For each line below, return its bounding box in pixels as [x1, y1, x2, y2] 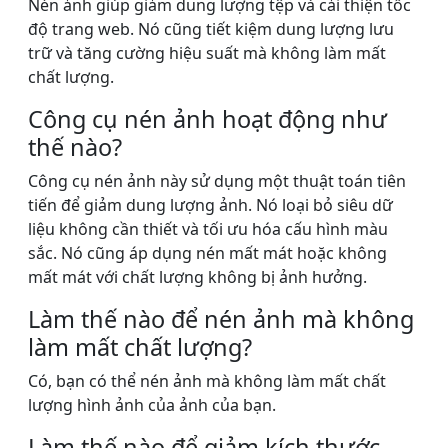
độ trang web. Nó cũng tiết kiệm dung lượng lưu [28, 18, 394, 41]
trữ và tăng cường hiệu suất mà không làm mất [28, 42, 386, 65]
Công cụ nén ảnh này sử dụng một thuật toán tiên [28, 170, 406, 193]
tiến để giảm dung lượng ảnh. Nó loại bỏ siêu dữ [28, 194, 393, 217]
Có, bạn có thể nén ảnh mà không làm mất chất [28, 370, 386, 393]
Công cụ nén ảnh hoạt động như [28, 103, 387, 136]
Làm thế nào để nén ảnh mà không [28, 303, 414, 336]
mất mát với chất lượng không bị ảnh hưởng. [28, 266, 367, 289]
